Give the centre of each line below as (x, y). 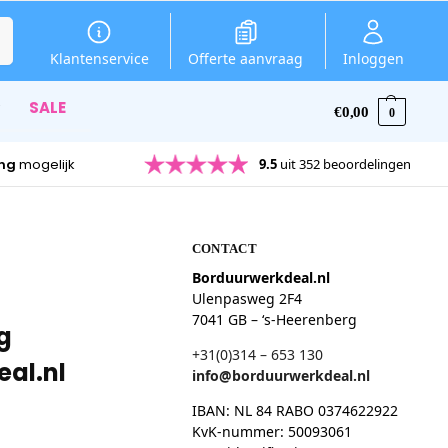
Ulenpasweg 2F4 (246, 298)
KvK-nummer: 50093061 (271, 431)
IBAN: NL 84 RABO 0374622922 (294, 410)
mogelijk (46, 164)
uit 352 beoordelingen (344, 163)
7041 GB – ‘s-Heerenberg (274, 319)
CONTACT (224, 249)
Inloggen (373, 58)
